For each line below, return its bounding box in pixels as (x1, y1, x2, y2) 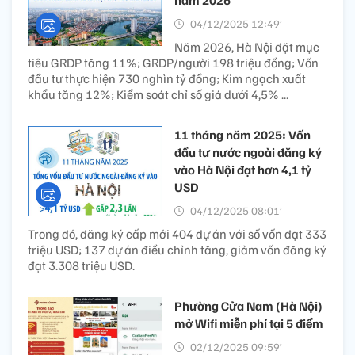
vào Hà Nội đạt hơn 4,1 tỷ (174, 162, 311, 177)
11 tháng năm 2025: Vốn (174, 127, 311, 143)
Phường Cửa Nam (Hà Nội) (174, 298, 323, 314)
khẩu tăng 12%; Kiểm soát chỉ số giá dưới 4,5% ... (28, 86, 288, 102)
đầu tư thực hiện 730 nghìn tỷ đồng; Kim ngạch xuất (28, 71, 306, 86)
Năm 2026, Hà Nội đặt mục (174, 39, 319, 55)
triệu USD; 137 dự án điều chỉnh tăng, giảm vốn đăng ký (28, 242, 326, 258)
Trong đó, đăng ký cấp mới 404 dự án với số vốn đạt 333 (28, 226, 326, 242)
